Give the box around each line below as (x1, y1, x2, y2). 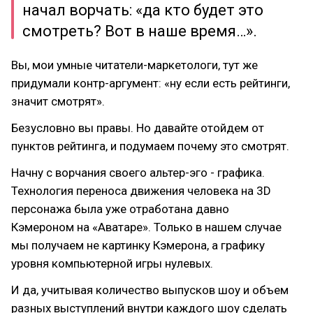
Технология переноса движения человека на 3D (11, 184, 271, 198)
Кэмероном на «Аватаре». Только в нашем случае (11, 220, 282, 234)
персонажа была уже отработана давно (11, 202, 229, 216)
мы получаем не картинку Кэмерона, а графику (11, 238, 265, 252)
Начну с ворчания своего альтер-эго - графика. (11, 166, 265, 180)
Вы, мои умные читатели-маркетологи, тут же (11, 58, 258, 72)
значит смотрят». (11, 94, 105, 108)
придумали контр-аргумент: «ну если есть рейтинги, (11, 76, 290, 90)
